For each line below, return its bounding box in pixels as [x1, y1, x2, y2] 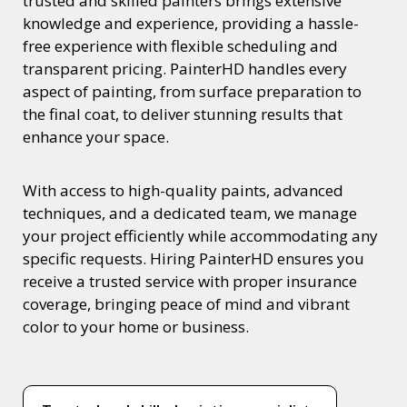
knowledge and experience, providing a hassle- [23, 12, 359, 34]
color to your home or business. [23, 315, 249, 337]
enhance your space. [23, 125, 169, 147]
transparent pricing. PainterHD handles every [23, 57, 347, 79]
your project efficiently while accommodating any [23, 224, 378, 246]
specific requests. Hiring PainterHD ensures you [23, 247, 364, 269]
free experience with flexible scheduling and [23, 35, 338, 56]
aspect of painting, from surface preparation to [23, 80, 362, 102]
